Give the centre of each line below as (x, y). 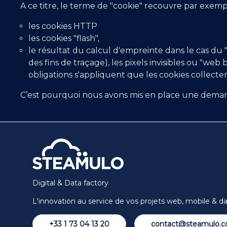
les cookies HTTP (63, 26)
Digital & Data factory (70, 183)
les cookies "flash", (64, 39)
